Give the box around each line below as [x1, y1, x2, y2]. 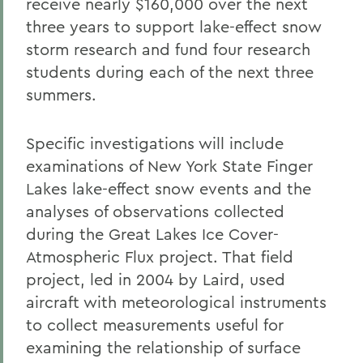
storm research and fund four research [26, 39, 310, 59]
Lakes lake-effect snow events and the [26, 178, 311, 199]
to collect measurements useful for [26, 314, 284, 335]
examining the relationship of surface [26, 337, 301, 357]
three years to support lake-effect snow [26, 16, 322, 36]
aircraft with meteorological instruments [26, 292, 327, 312]
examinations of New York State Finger [26, 156, 313, 176]
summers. [26, 84, 96, 105]
